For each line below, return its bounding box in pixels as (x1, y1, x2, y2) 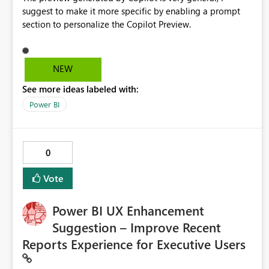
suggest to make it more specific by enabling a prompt (22, 5, 240, 17)
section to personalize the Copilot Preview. (22, 18, 191, 31)
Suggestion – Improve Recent (52, 218, 221, 237)
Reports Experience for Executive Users (22, 235, 246, 253)
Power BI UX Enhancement (52, 201, 204, 220)
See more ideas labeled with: (22, 83, 139, 95)
